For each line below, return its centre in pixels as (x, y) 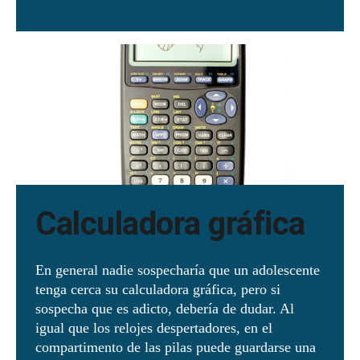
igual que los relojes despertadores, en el (154, 327)
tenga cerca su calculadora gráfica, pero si (158, 289)
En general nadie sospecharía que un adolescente (178, 270)
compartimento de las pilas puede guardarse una (176, 347)
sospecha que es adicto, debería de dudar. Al (165, 308)
